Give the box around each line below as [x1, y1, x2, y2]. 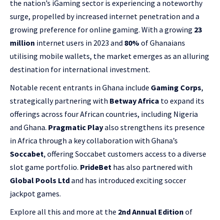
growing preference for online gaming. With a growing [10, 25, 194, 34]
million [10, 38, 35, 48]
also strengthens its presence [103, 122, 205, 132]
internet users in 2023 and [35, 38, 124, 48]
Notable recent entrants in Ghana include [10, 82, 151, 92]
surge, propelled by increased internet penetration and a [10, 11, 199, 21]
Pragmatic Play [48, 122, 103, 132]
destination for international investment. [10, 64, 150, 74]
